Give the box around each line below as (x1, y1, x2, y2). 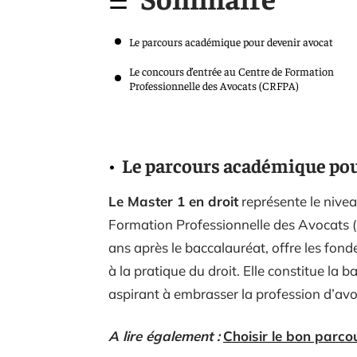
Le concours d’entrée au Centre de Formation (129, 64, 334, 78)
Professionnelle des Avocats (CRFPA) (129, 78, 299, 92)
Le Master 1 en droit (108, 192, 238, 210)
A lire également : (108, 327, 220, 344)
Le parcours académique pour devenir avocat (129, 34, 333, 49)
